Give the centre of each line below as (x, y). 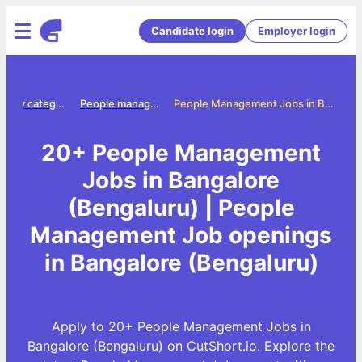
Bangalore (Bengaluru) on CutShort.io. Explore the (181, 345)
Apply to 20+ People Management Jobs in (181, 326)
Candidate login (192, 30)
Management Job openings (181, 235)
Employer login (297, 30)
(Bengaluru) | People (181, 207)
